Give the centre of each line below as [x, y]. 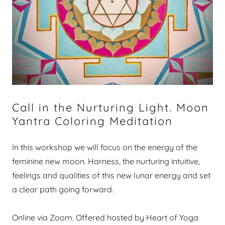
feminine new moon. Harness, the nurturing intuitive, [106, 161]
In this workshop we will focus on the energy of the [105, 147]
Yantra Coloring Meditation [92, 121]
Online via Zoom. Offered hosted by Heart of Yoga [105, 217]
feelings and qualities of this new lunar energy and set [111, 175]
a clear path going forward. [63, 189]
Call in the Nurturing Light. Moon [110, 107]
